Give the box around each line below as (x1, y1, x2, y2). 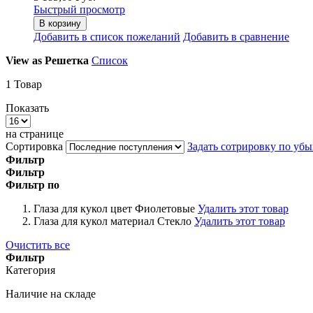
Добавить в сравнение (183, 30, 289, 43)
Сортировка (6, 140, 63, 152)
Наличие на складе (6, 287, 96, 300)
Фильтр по (6, 178, 59, 191)
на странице (6, 127, 64, 140)
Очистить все (6, 238, 70, 251)
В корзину (39, 17, 81, 29)
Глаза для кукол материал (34, 214, 154, 227)
